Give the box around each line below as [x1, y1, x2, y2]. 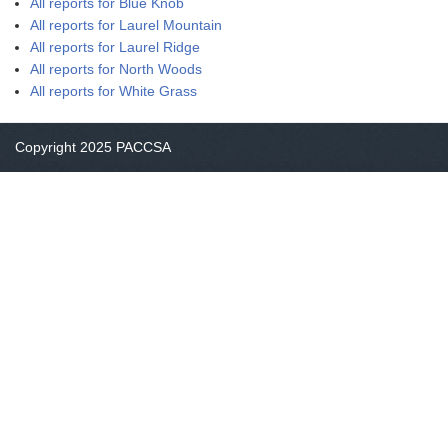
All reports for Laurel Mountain [30, 17, 222, 33]
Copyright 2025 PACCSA [15, 139, 171, 155]
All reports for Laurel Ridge [30, 39, 200, 55]
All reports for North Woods [30, 61, 202, 77]
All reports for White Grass [30, 83, 197, 99]
